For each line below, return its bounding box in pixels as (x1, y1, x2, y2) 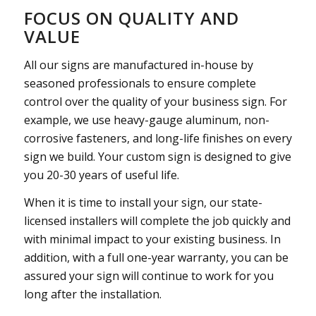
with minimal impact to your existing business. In (23, 231, 281, 248)
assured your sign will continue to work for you (23, 268, 274, 284)
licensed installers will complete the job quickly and (23, 213, 291, 229)
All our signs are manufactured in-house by (23, 56, 253, 73)
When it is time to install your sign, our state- (23, 195, 262, 211)
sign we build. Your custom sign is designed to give (23, 148, 291, 164)
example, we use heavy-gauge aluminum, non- (23, 111, 269, 128)
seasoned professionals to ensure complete (23, 75, 256, 91)
